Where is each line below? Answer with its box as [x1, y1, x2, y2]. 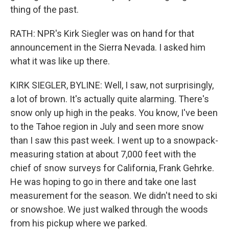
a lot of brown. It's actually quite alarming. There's [10, 94, 209, 104]
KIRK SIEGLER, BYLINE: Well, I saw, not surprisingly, [10, 80, 214, 90]
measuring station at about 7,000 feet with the [10, 149, 196, 159]
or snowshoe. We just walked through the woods [10, 204, 208, 215]
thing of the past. [10, 4, 79, 15]
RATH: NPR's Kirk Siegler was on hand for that [10, 28, 194, 39]
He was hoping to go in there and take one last [10, 176, 196, 187]
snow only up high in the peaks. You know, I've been [10, 107, 218, 118]
